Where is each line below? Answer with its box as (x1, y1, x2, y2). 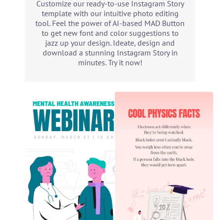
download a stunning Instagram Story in (42, 48, 178, 57)
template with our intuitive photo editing (41, 8, 179, 18)
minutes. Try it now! (78, 57, 142, 67)
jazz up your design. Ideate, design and (45, 38, 175, 48)
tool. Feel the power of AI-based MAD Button (35, 18, 185, 28)
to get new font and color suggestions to (41, 28, 179, 38)
